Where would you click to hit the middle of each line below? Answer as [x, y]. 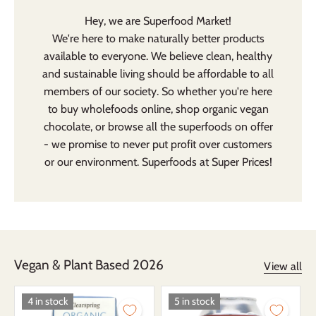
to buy [64, 109]
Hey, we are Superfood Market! [158, 20]
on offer [252, 126]
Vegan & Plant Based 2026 [89, 265]
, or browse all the [134, 126]
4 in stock [48, 302]
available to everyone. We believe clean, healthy [158, 56]
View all [283, 266]
